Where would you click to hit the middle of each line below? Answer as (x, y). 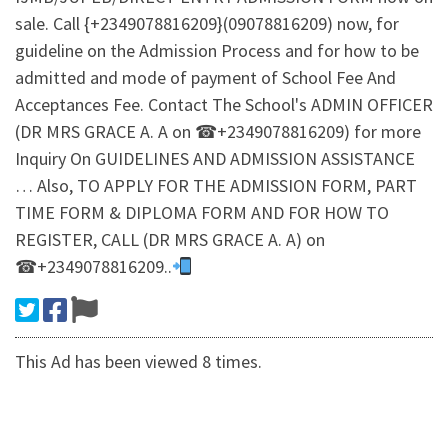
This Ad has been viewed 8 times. (138, 362)
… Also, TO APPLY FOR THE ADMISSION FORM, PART (216, 186)
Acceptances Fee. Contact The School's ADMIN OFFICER (224, 105)
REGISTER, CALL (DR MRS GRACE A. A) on (170, 240)
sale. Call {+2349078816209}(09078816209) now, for (207, 24)
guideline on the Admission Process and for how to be (217, 51)
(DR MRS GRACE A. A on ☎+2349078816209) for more (218, 132)
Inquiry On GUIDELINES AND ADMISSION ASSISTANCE (215, 159)
